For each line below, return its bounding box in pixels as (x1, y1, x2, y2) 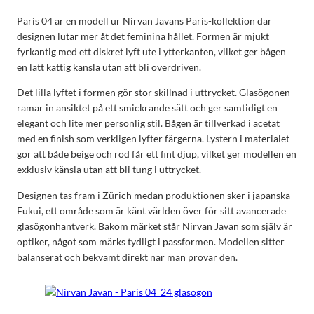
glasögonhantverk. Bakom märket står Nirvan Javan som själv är (17, 219, 292, 232)
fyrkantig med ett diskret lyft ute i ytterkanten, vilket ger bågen (17, 46, 286, 58)
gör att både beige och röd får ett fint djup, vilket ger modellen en (17, 148, 296, 161)
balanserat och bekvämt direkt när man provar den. (17, 250, 238, 263)
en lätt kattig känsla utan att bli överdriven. (17, 61, 201, 74)
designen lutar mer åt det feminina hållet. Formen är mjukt (17, 30, 269, 43)
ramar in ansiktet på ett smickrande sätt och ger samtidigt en (17, 102, 278, 114)
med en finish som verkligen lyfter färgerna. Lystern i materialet (17, 132, 289, 145)
